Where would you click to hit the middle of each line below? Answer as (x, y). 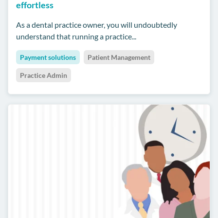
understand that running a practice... (76, 36)
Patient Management (119, 57)
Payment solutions (48, 57)
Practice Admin (44, 75)
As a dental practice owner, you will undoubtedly (97, 24)
